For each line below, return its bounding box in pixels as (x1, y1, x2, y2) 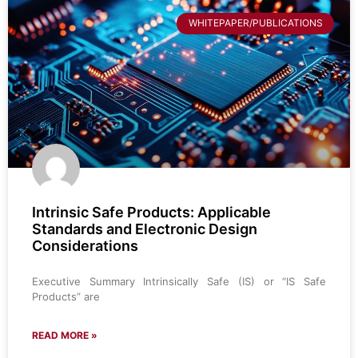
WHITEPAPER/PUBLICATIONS (188, 17, 323, 30)
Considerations (32, 237, 138, 255)
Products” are (32, 290, 100, 304)
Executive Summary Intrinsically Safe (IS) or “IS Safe (32, 275, 326, 288)
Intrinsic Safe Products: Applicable (32, 204, 271, 221)
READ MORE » (32, 329, 97, 342)
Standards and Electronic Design (32, 221, 257, 238)
